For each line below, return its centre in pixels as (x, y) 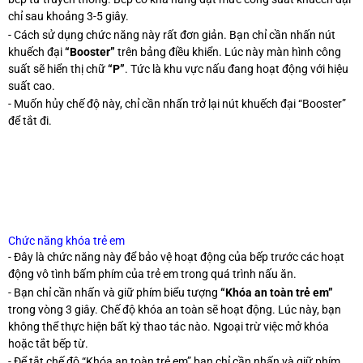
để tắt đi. (30, 121)
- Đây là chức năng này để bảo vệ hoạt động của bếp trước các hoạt (176, 257)
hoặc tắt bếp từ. (48, 343)
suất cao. (32, 85)
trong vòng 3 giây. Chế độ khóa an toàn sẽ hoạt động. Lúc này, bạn (175, 309)
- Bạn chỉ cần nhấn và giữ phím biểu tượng (114, 292)
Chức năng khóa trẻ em (66, 240)
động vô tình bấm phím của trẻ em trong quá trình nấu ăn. (152, 274)
